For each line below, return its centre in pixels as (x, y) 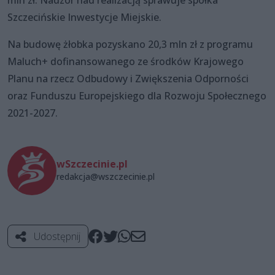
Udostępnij (56, 237)
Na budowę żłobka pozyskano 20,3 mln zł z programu (130, 45)
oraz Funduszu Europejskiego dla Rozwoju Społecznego (137, 96)
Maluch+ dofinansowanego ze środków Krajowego (126, 62)
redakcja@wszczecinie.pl (106, 177)
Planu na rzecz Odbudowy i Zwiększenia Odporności (128, 79)
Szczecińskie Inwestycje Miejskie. (84, 17)
